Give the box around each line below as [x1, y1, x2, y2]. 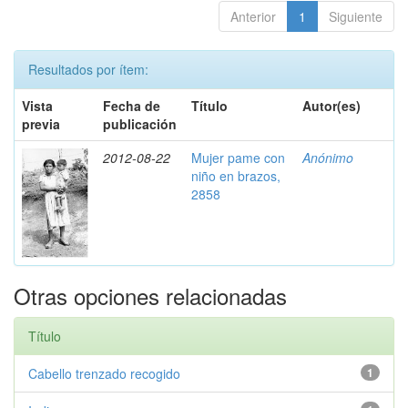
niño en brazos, [191, 167, 280, 185]
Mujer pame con [191, 148, 285, 167]
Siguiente [329, 7, 382, 25]
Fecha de [103, 97, 160, 115]
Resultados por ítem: [28, 60, 148, 78]
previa [22, 115, 60, 133]
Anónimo [302, 148, 353, 167]
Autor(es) [302, 97, 361, 115]
